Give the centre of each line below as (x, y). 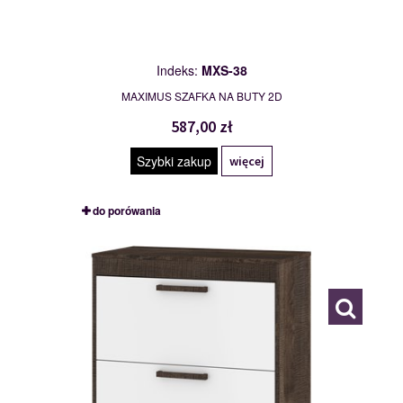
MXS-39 (112, 245)
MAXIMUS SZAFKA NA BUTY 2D (201, 96)
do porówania (126, 211)
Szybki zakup (174, 161)
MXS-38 (224, 71)
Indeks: (179, 71)
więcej (247, 161)
